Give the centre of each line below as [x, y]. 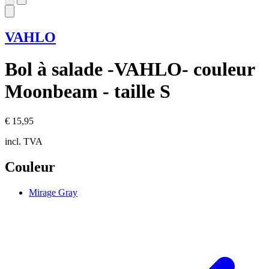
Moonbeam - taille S [88, 92]
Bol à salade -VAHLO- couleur [130, 69]
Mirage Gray [53, 192]
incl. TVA [24, 141]
